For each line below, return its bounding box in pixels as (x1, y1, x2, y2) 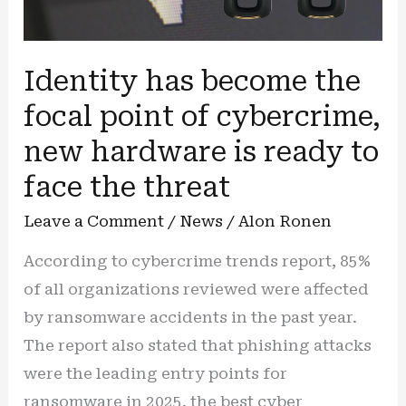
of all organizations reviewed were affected (24, 280, 370, 299)
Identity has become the (24, 65, 362, 98)
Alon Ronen (238, 212, 333, 231)
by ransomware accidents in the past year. (24, 308, 358, 327)
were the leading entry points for (24, 364, 288, 383)
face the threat (24, 171, 231, 204)
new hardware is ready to (24, 136, 380, 169)
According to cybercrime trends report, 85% (24, 252, 372, 271)
